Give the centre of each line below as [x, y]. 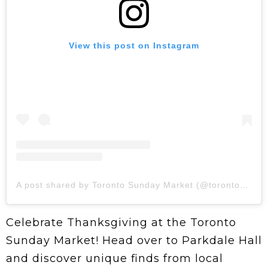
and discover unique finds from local [115, 258]
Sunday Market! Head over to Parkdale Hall [134, 240]
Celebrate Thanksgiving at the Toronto [121, 222]
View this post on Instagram [134, 45]
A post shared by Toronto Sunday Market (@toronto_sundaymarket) [244, 185]
